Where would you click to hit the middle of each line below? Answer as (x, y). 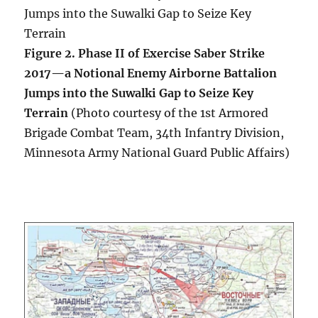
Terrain (46, 113)
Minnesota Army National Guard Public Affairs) (157, 153)
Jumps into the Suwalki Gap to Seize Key (139, 93)
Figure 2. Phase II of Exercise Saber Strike (145, 54)
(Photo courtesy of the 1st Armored (169, 113)
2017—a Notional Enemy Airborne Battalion (151, 73)
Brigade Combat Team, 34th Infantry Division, (154, 133)
